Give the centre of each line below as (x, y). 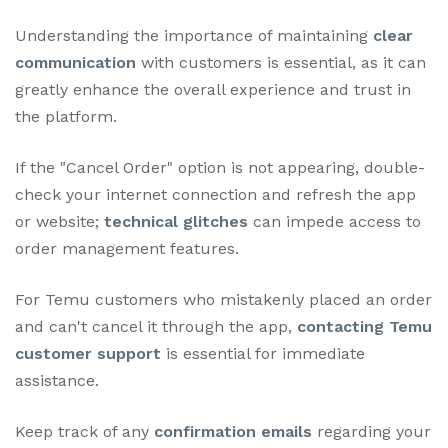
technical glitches (176, 221)
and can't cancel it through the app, (156, 326)
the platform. (66, 116)
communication (75, 62)
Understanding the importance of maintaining (194, 35)
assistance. (57, 380)
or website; (59, 221)
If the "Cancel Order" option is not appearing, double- (220, 167)
